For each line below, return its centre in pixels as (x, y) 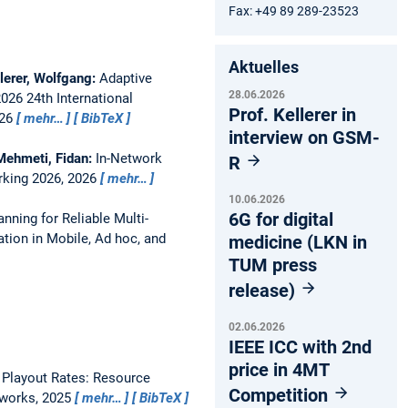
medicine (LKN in (298, 242)
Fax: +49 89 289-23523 (294, 10)
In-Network (128, 158)
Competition (280, 395)
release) (264, 290)
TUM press (273, 265)
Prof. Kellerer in (292, 114)
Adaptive (125, 78)
